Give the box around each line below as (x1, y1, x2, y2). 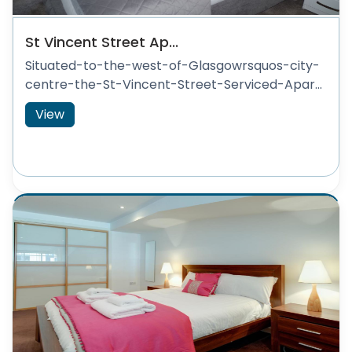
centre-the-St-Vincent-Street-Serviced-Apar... (25, 75, 322, 93)
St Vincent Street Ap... (25, 32, 178, 52)
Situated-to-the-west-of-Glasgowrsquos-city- (25, 57, 320, 75)
